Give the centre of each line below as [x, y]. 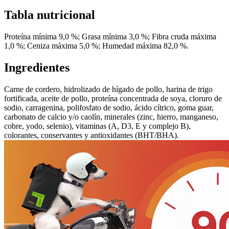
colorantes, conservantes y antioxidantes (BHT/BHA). [91, 135]
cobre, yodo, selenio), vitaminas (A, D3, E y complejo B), [97, 126]
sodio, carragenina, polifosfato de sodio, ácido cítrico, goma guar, [109, 107]
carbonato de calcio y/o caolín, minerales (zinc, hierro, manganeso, [111, 117]
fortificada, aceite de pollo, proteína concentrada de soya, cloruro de [113, 98]
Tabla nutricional [50, 15]
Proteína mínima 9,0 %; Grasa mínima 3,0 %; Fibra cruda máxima [110, 36]
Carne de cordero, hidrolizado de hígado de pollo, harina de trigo [108, 89]
